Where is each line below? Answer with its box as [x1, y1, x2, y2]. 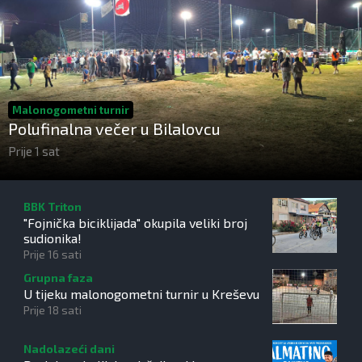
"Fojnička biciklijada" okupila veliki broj [23, 215, 247, 230]
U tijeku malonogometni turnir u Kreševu [23, 286, 259, 301]
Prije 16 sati [23, 247, 82, 261]
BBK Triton [23, 200, 82, 213]
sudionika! [23, 230, 82, 246]
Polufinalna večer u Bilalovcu [8, 119, 221, 138]
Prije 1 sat [8, 144, 60, 158]
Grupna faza [23, 271, 93, 284]
